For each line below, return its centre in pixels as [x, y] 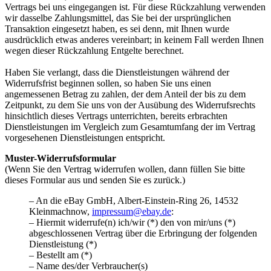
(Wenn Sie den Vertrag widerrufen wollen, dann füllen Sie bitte [125, 169]
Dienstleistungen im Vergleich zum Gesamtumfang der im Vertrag [130, 127]
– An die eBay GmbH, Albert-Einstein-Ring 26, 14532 [134, 201]
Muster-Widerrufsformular [60, 158]
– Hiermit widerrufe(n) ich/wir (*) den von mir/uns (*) [132, 222]
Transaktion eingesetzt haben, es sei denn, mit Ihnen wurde [117, 29]
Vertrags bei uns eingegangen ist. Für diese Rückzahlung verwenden [135, 7]
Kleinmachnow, [60, 211]
